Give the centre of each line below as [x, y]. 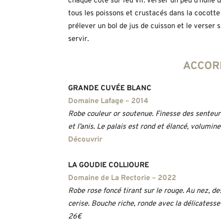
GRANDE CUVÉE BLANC [110, 88]
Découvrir [85, 140]
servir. [78, 39]
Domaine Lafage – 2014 [108, 101]
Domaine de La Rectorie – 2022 [122, 178]
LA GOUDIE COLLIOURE [109, 165]
